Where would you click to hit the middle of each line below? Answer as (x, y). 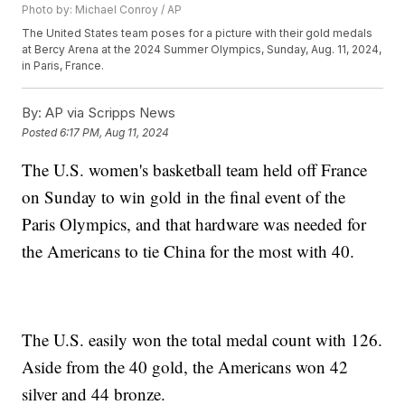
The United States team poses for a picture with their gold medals (198, 33)
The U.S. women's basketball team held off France (195, 170)
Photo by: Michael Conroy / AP (102, 10)
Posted (41, 132)
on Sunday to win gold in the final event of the (184, 197)
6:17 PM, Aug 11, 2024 (115, 132)
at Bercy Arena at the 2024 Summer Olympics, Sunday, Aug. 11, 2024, (202, 50)
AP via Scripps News (109, 113)
